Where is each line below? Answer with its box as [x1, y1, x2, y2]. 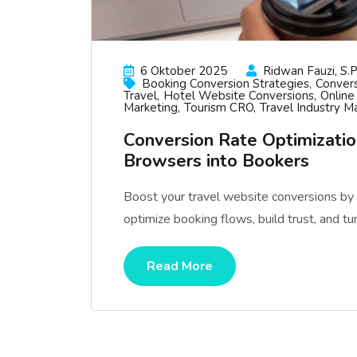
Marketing [124, 100, 178, 116]
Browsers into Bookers [124, 149, 309, 173]
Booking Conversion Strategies [142, 76, 309, 92]
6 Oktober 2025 [140, 63, 227, 79]
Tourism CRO [184, 100, 253, 116]
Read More [147, 257, 213, 275]
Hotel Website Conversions [163, 88, 314, 104]
